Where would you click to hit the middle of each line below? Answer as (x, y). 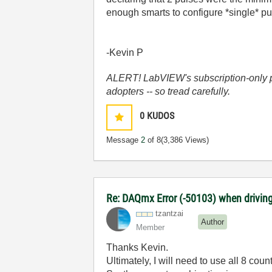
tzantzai (170, 213)
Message (124, 140)
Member (151, 227)
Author (213, 222)
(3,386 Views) (185, 140)
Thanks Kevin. (138, 247)
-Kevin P (125, 53)
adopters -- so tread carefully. (168, 91)
